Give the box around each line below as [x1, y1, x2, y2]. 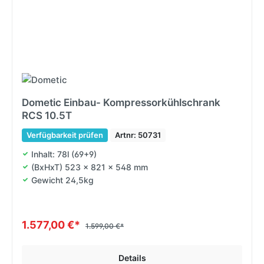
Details [118, 252, 146, 263]
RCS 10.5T [22, 109, 72, 121]
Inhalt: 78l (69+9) [31, 148, 97, 159]
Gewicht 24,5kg [31, 174, 94, 185]
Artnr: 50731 [115, 130, 161, 140]
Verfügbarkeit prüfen [27, 130, 103, 140]
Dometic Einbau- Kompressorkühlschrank [22, 96, 220, 108]
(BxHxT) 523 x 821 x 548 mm [31, 161, 147, 172]
